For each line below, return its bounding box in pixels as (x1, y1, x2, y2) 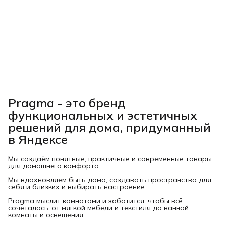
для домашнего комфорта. (8, 161, 100, 170)
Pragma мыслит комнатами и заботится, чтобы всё (8, 196, 183, 205)
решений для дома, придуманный (8, 119, 211, 135)
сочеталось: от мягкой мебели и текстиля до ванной (8, 203, 189, 212)
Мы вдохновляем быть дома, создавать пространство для (8, 175, 211, 184)
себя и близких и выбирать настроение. (8, 182, 146, 191)
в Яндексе (8, 131, 68, 147)
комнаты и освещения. (8, 210, 85, 219)
